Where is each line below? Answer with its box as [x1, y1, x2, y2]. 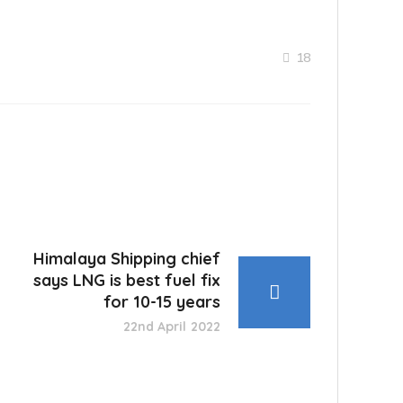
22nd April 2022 [122, 318, 220, 336]
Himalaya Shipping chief [33, 248, 220, 270]
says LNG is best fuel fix [33, 270, 220, 291]
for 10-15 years [103, 291, 220, 313]
